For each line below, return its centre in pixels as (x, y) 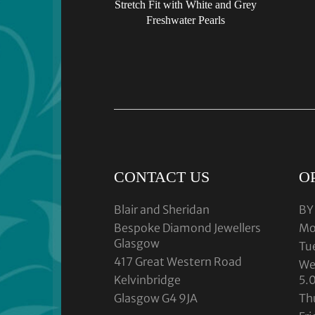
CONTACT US (162, 177)
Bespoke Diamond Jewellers (187, 228)
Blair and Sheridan (162, 210)
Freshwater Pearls (186, 20)
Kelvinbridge (147, 280)
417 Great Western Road (178, 262)
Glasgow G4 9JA (156, 298)
